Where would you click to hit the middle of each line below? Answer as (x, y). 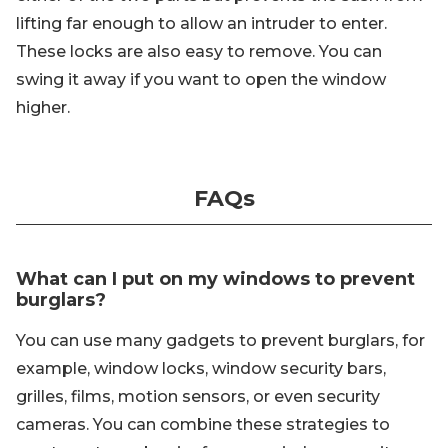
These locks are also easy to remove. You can (199, 52)
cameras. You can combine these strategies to (203, 425)
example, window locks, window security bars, (201, 369)
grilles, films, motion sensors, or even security (198, 397)
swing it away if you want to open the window (201, 80)
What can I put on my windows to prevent (215, 279)
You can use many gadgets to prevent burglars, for (220, 341)
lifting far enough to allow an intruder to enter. (201, 24)
